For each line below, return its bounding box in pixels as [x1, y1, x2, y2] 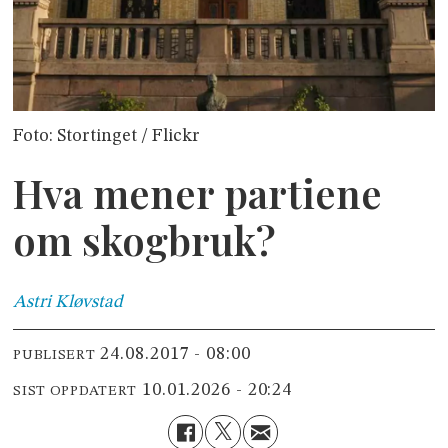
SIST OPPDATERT [13, 384, 138, 399]
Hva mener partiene [13, 165, 383, 219]
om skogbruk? [13, 212, 277, 266]
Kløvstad [55, 292, 124, 311]
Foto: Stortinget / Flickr [13, 126, 201, 145]
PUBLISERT [13, 348, 96, 363]
